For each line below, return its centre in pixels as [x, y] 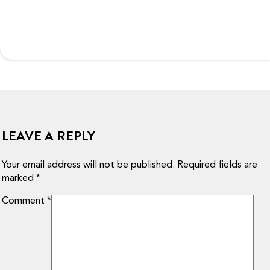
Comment [25, 201]
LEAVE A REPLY [49, 136]
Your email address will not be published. [89, 165]
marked [19, 178]
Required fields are [218, 165]
